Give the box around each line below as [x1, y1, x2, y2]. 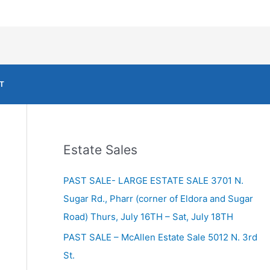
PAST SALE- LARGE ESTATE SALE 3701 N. [63, 175, 243, 187]
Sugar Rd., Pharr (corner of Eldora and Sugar [63, 193, 253, 205]
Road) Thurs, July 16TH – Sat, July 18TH [63, 211, 233, 223]
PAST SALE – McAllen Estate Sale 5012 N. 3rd [63, 231, 257, 243]
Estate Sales [63, 142, 137, 158]
